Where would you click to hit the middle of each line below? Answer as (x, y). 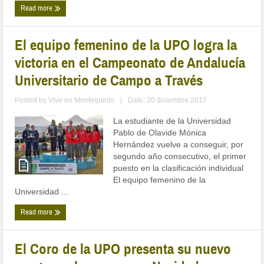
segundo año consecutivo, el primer (180, 156)
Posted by (32, 100)
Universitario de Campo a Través (109, 81)
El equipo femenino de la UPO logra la (126, 45)
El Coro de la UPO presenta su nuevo (123, 249)
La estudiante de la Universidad (172, 121)
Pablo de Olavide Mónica (160, 133)
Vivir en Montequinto (82, 100)
